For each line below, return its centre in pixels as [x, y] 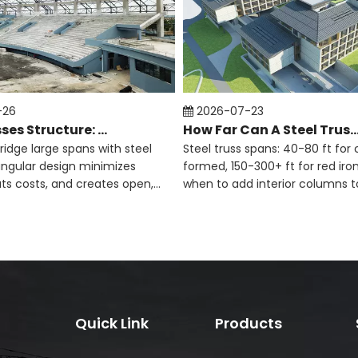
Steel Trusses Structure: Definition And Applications [102, 130]
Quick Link [111, 323]
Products [249, 323]
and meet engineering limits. [263, 201]
